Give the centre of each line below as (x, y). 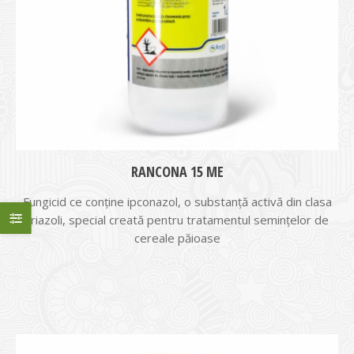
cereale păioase (177, 238)
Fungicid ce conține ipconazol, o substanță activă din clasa (177, 201)
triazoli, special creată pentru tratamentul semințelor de (177, 220)
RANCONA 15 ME (177, 171)
